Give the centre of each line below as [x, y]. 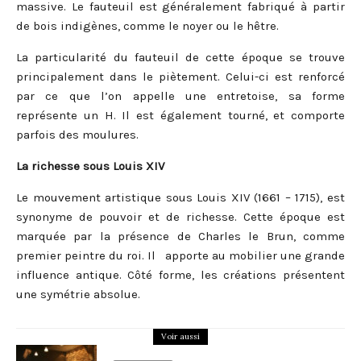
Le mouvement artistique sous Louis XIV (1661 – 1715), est [180, 198]
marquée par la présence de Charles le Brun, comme [180, 237]
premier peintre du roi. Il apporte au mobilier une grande [180, 256]
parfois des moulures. [77, 135]
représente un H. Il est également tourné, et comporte [180, 116]
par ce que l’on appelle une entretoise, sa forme [180, 96]
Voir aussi [180, 337]
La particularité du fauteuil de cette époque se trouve [180, 58]
